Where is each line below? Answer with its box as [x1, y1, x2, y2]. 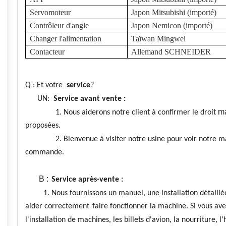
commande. [25, 148, 64, 156]
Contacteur [30, 47, 65, 56]
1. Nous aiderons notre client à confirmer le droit [25, 108, 218, 117]
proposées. [25, 122, 61, 130]
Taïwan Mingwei [131, 34, 186, 43]
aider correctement [25, 202, 89, 210]
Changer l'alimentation [30, 34, 101, 43]
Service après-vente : [51, 176, 123, 184]
